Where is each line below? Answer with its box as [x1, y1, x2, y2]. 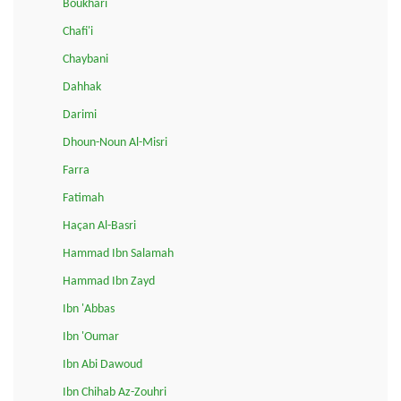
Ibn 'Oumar [63, 330, 119, 345]
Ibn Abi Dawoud [63, 358, 142, 372]
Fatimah [63, 192, 104, 206]
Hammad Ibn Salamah [63, 247, 174, 261]
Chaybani [63, 53, 108, 67]
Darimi [63, 108, 97, 123]
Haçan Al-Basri [63, 219, 136, 234]
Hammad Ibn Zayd [63, 275, 155, 289]
